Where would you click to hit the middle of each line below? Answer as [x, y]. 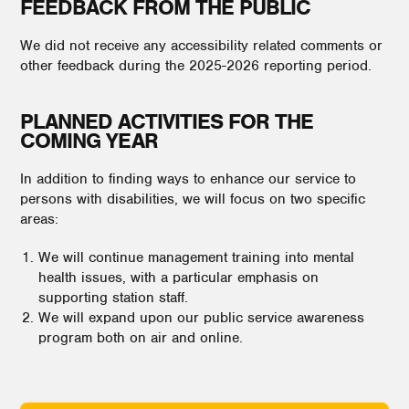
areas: [39, 219]
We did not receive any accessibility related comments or [201, 46]
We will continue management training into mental [196, 257]
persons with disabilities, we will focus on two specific [193, 199]
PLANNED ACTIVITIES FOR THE [167, 121]
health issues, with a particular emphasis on [178, 278]
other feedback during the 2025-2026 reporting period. [196, 66]
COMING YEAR [89, 141]
